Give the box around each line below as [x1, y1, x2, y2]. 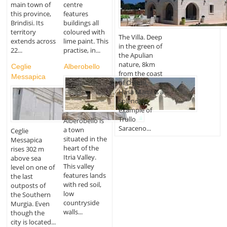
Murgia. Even [10, 199, 50, 208]
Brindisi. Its [10, 18, 44, 27]
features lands [63, 170, 106, 180]
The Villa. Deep [118, 32, 162, 42]
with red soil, [63, 179, 102, 189]
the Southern [10, 190, 51, 199]
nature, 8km [118, 59, 155, 69]
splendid [118, 96, 144, 105]
